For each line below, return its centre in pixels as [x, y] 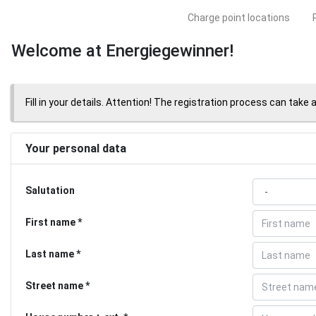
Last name [50, 254]
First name [50, 222]
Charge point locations [239, 18]
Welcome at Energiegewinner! [122, 50]
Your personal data [76, 148]
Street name [54, 285]
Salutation [50, 190]
